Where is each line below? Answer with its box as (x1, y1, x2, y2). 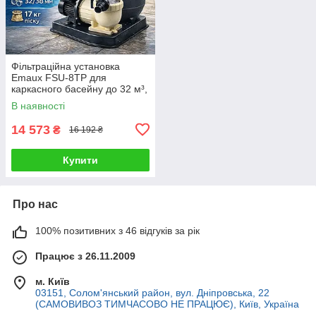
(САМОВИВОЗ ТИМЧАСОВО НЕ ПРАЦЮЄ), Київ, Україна (35, 298, 299, 310)
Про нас (13, 197, 58, 210)
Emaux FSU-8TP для (11, 71, 107, 83)
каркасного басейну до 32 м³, (11, 83, 147, 95)
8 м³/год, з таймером (11, 94, 107, 106)
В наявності (11, 99, 65, 111)
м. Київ (35, 275, 70, 287)
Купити (63, 154, 98, 166)
